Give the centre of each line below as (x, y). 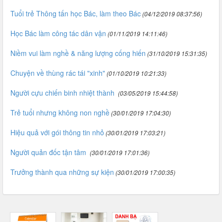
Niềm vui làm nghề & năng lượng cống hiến (78, 53)
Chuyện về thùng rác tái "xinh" (58, 73)
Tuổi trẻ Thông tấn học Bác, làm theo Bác (76, 13)
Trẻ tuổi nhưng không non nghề (60, 112)
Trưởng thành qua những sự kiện (62, 172)
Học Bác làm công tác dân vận (58, 33)
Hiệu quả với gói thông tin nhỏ (57, 132)
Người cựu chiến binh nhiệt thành (63, 93)
